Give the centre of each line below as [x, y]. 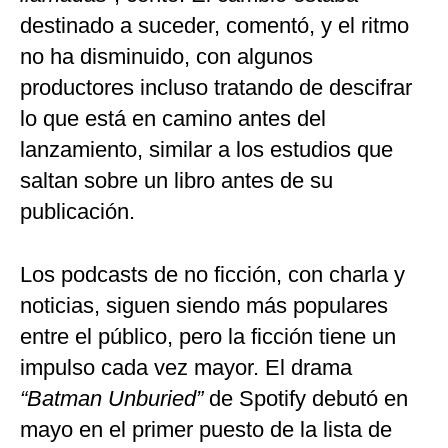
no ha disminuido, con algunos [166, 57]
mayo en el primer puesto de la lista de [206, 430]
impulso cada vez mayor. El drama [186, 368]
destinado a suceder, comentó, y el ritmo [214, 26]
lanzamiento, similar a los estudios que [206, 150]
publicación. [77, 212]
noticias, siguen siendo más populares [204, 306]
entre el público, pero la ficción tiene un [208, 337]
